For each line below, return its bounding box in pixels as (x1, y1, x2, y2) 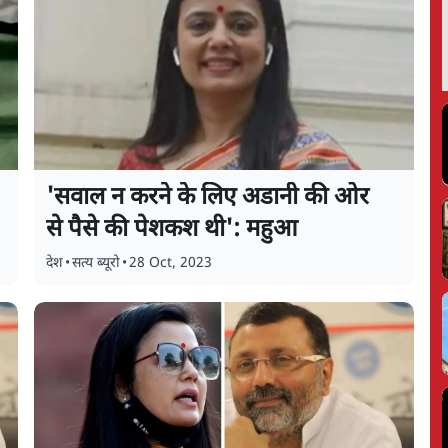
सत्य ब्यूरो (72, 254, 121, 273)
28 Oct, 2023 (129, 254, 213, 273)
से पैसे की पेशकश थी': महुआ (46, 214, 299, 246)
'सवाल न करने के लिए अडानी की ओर (46, 182, 370, 214)
